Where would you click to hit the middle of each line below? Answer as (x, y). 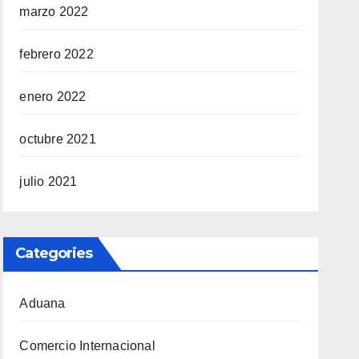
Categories (54, 253)
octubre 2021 (58, 139)
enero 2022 (53, 96)
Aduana (42, 303)
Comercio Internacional (87, 345)
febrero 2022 (56, 54)
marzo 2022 (54, 11)
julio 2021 (48, 181)
